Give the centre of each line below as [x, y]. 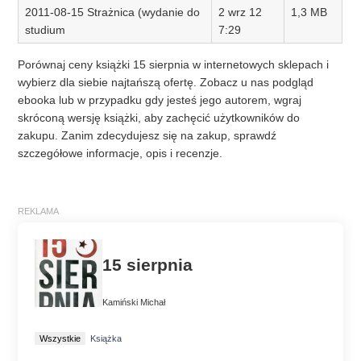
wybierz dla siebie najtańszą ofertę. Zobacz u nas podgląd [166, 83]
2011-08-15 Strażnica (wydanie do [113, 12]
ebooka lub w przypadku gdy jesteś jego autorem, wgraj [160, 100]
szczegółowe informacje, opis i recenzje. [120, 154]
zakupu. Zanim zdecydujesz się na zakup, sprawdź [147, 136]
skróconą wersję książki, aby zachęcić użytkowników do [159, 118]
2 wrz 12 [241, 12]
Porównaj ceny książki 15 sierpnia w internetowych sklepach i [174, 65]
